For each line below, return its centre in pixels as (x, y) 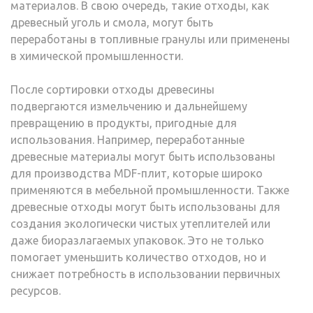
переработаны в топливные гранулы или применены (150, 39)
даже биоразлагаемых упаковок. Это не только (137, 240)
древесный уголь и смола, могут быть (112, 22)
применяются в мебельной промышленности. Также (150, 190)
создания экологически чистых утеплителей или (140, 224)
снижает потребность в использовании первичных (145, 274)
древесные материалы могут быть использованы (143, 156)
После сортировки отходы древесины (112, 89)
